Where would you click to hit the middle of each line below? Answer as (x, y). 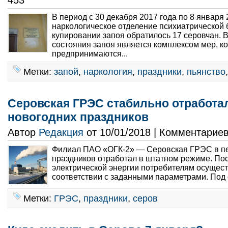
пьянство (206, 72)
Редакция (61, 132)
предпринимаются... (91, 54)
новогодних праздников (78, 117)
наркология (108, 72)
